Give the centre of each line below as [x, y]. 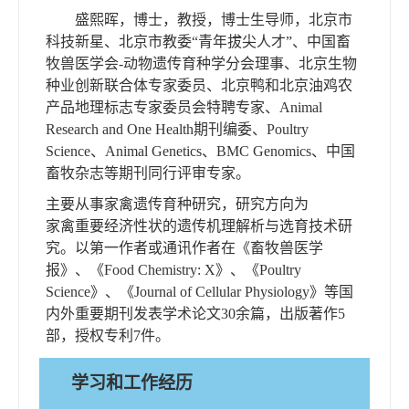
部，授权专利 [89, 335]
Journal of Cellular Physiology [222, 291]
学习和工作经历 [132, 383]
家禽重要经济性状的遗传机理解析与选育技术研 [199, 225]
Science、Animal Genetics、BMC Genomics [178, 151]
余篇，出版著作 [287, 313]
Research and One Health [120, 129]
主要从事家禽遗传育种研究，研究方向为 [177, 204]
